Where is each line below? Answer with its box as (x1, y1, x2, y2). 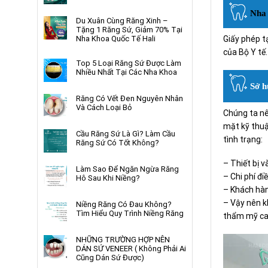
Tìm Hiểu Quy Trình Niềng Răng (76, 209, 184, 218)
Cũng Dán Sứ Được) (76, 253, 144, 263)
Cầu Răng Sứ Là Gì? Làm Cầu (76, 129, 175, 139)
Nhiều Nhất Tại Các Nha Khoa (76, 68, 177, 77)
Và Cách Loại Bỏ (76, 103, 132, 112)
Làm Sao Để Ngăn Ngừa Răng (76, 165, 179, 174)
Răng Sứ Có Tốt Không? (76, 138, 159, 148)
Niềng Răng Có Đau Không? (76, 200, 172, 209)
